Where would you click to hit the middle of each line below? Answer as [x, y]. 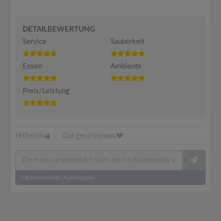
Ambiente [126, 66]
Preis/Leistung [46, 91]
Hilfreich [29, 136]
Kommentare [41, 178]
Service [35, 42]
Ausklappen [78, 178]
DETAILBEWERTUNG [59, 29]
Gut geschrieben [89, 136]
